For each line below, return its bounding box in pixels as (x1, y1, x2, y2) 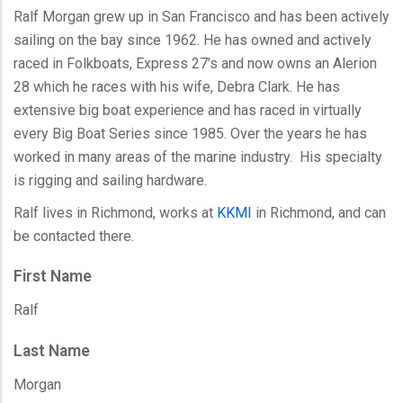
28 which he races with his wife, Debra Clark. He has (13, 78, 340, 96)
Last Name (13, 342, 90, 361)
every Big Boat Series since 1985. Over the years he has (13, 125, 367, 143)
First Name (13, 267, 92, 286)
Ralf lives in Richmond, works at (13, 204, 217, 222)
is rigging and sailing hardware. (13, 172, 207, 190)
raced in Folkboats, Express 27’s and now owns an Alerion (13, 55, 377, 73)
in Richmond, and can (255, 204, 386, 222)
